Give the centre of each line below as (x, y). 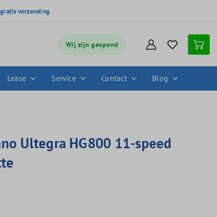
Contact (114, 78)
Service (64, 78)
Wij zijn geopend (92, 44)
